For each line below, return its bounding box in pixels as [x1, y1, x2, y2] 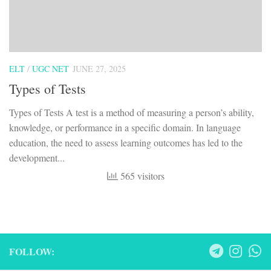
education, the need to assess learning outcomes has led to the [9, 136, 243, 149]
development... [9, 151, 65, 165]
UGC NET [32, 62, 69, 74]
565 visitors [117, 169, 165, 183]
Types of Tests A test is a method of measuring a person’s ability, [9, 106, 254, 119]
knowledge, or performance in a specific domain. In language [9, 121, 241, 134]
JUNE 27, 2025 [73, 62, 126, 74]
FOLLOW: [9, 244, 54, 259]
